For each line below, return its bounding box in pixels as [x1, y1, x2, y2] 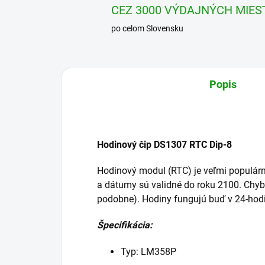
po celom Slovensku [111, 24, 183, 34]
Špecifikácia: [97, 219, 153, 231]
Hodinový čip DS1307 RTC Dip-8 [97, 139, 232, 151]
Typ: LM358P [121, 246, 176, 258]
